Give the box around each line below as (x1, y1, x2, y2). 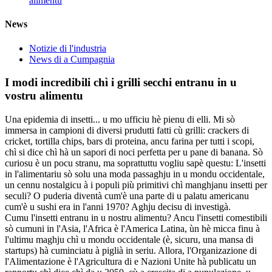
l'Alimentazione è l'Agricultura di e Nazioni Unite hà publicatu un (5, 256, 256, 267)
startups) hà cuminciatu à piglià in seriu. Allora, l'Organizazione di (5, 245, 257, 256)
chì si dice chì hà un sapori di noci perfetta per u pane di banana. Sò (5, 146, 263, 157)
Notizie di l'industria (29, 42, 106, 53)
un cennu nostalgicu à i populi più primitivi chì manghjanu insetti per (5, 179, 267, 190)
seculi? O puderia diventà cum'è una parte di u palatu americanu (5, 190, 249, 201)
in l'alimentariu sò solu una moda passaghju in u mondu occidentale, (5, 168, 265, 179)
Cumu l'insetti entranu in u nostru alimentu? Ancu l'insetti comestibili (5, 212, 267, 223)
